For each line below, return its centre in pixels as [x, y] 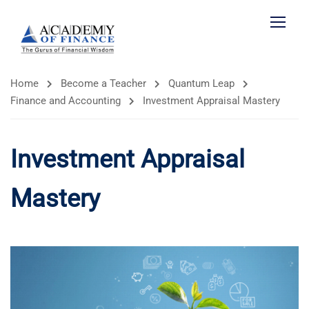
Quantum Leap [201, 83]
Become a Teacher [103, 83]
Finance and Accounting [66, 101]
